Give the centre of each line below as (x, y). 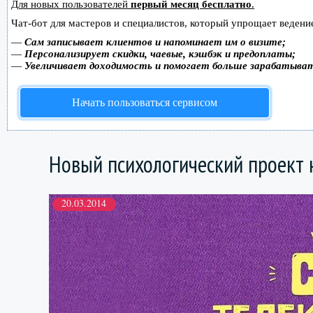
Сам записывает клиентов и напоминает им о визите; (155, 42)
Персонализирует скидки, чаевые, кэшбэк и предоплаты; (160, 54)
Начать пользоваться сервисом (145, 102)
